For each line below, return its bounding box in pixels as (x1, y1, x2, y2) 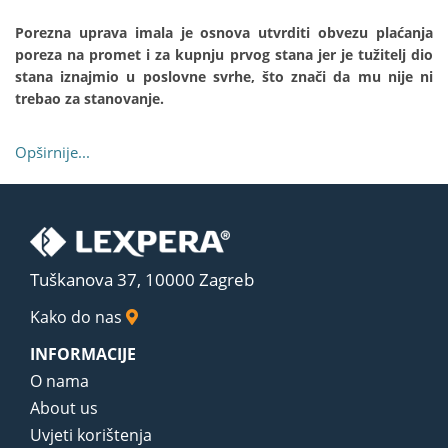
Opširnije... (15, 142, 90, 163)
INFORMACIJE (30, 342, 136, 365)
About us (30, 396, 98, 419)
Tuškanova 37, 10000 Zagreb (30, 267, 254, 291)
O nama (30, 369, 89, 392)
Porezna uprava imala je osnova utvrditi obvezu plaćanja (15, 23, 433, 43)
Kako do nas (30, 305, 126, 328)
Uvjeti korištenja (30, 423, 152, 446)
